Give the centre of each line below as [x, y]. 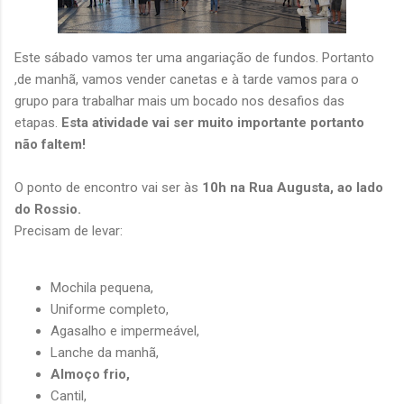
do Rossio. [48, 209]
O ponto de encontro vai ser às [108, 187]
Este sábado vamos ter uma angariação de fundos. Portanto [194, 57]
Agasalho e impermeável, [125, 331]
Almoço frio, [90, 374]
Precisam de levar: [69, 230]
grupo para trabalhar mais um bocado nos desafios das [179, 101]
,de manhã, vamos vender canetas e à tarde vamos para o [187, 79]
